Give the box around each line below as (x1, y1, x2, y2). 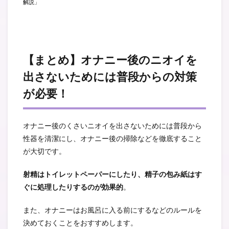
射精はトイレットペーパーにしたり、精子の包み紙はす (23, 170, 202, 178)
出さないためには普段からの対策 (23, 70, 197, 83)
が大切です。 (23, 147, 66, 155)
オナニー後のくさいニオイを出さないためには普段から (23, 121, 202, 130)
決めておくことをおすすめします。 (23, 218, 138, 227)
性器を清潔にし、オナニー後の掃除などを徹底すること (23, 134, 202, 143)
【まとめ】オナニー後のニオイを (23, 53, 197, 66)
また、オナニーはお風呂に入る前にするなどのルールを (23, 205, 202, 214)
